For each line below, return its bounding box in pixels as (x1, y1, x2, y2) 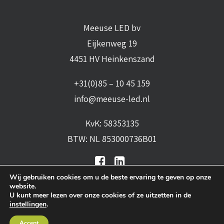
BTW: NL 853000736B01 (67, 133, 156, 144)
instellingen (9, 199, 46, 209)
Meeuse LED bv (83, 22, 140, 33)
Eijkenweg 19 (87, 37, 137, 49)
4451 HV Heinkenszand (69, 53, 155, 64)
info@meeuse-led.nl (74, 93, 150, 104)
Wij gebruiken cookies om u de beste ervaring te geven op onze (9, 172, 211, 182)
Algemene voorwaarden (45, 207, 134, 218)
